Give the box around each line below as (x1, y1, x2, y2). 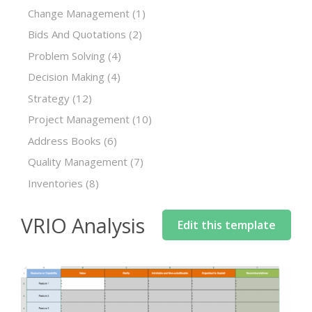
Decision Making (28, 70, 104, 84)
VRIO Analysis (21, 212, 145, 239)
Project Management (28, 112, 130, 126)
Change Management (28, 6, 130, 20)
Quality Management (28, 155, 127, 169)
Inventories (28, 175, 83, 190)
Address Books (28, 133, 101, 148)
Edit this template (178, 217, 276, 233)
